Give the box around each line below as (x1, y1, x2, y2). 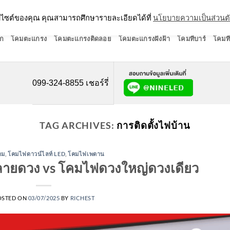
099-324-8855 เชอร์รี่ (32, 78, 109, 87)
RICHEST (70, 194, 95, 201)
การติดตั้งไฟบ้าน (116, 120, 190, 131)
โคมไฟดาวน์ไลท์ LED (8, 150, 66, 158)
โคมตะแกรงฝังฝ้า (118, 34, 170, 43)
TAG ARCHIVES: (40, 120, 117, 131)
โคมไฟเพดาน (68, 150, 105, 158)
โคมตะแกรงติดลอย (54, 34, 111, 43)
